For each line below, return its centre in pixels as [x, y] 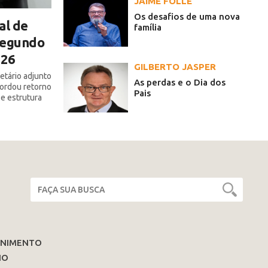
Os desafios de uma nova [187, 17]
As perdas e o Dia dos [180, 83]
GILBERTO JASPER [175, 67]
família [148, 28]
